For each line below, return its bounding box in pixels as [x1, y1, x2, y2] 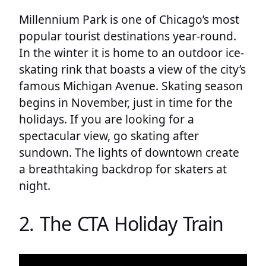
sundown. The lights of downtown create [19, 144, 239, 160]
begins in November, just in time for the [19, 94, 233, 110]
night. [19, 177, 50, 194]
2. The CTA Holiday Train [19, 211, 223, 237]
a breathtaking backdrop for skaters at [19, 160, 227, 177]
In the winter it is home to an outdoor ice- [19, 44, 244, 61]
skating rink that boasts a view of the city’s [19, 61, 246, 77]
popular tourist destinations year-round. [19, 27, 236, 44]
